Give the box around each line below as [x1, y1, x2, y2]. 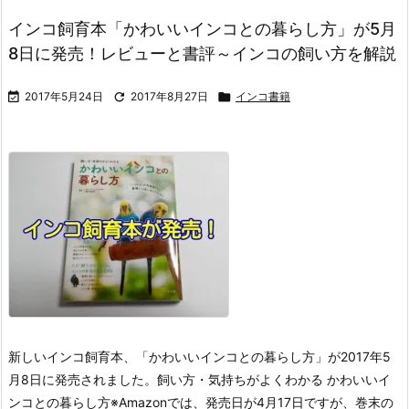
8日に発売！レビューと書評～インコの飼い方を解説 [8, 44, 396, 63]
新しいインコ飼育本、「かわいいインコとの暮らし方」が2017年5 [8, 349, 391, 364]
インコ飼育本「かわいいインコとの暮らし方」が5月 [8, 19, 396, 38]
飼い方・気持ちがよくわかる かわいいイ [157, 372, 391, 387]
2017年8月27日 [131, 89, 208, 103]
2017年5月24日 [25, 89, 103, 103]
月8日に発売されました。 [8, 372, 157, 387]
